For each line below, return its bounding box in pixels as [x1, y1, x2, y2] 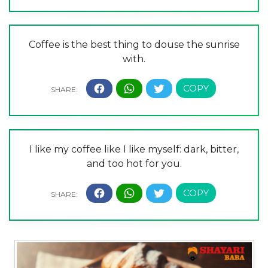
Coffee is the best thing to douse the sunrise [28, 39, 240, 51]
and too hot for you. [86, 158, 182, 170]
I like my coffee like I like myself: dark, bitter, [29, 144, 239, 156]
